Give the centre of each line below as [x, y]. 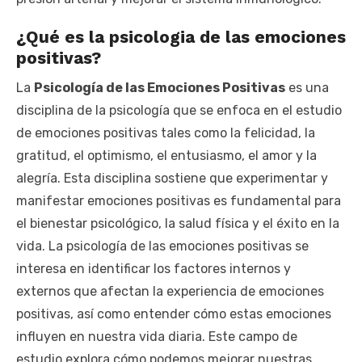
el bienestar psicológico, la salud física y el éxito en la [178, 223]
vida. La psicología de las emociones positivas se [162, 246]
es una [307, 87]
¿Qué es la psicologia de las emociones [181, 36]
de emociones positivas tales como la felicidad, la [166, 133]
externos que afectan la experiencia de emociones [170, 291]
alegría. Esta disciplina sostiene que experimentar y [172, 178]
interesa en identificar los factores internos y [154, 268]
